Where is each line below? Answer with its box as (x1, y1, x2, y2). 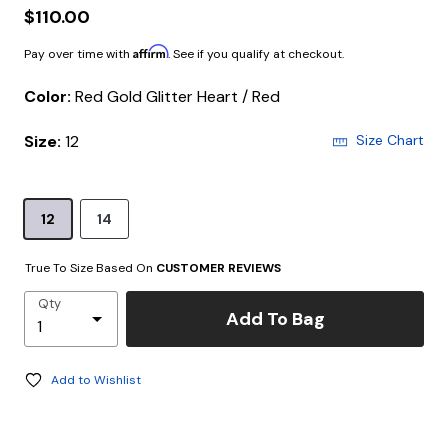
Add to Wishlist (51, 372, 141, 388)
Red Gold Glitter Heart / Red (107, 86, 280, 107)
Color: (24, 86, 75, 107)
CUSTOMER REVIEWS (156, 260, 281, 276)
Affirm (133, 44, 168, 59)
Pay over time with (24, 46, 133, 62)
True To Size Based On (25, 260, 156, 276)
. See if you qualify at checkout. (168, 46, 344, 62)
